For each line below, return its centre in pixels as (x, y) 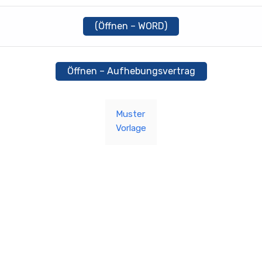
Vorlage (131, 128)
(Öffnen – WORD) (131, 26)
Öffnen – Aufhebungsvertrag (131, 71)
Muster (130, 114)
